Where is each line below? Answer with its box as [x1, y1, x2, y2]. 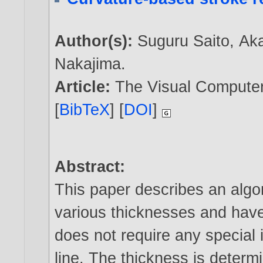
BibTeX [59, 100, 110, 119]
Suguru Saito [137, 32, 230, 50]
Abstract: [55, 157, 126, 176]
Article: [55, 77, 116, 96]
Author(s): [55, 32, 138, 50]
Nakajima [55, 55, 122, 73]
